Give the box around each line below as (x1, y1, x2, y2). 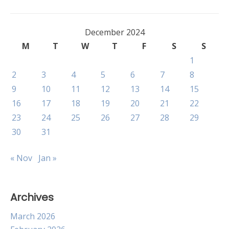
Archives (10, 190, 54, 204)
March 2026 (10, 211, 55, 222)
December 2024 (84, 27, 145, 38)
